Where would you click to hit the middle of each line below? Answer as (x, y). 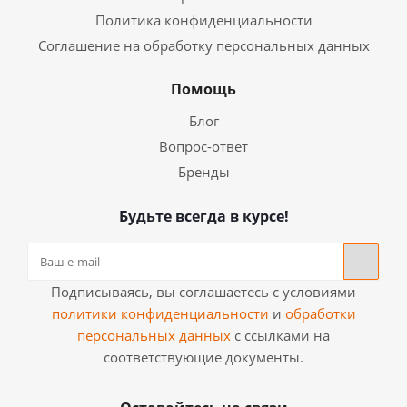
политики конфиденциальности (160, 313)
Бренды (203, 172)
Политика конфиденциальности (203, 20)
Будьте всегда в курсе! (203, 216)
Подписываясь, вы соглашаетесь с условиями (203, 292)
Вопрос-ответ (203, 146)
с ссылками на (280, 335)
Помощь (203, 89)
